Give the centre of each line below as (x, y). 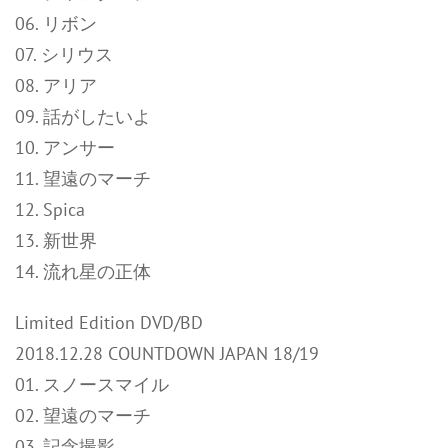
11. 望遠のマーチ (83, 178)
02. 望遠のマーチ (83, 415)
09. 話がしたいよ (83, 116)
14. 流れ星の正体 (83, 271)
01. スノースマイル (92, 384)
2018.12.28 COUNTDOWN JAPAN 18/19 (167, 353)
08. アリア (56, 85)
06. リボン (56, 23)
